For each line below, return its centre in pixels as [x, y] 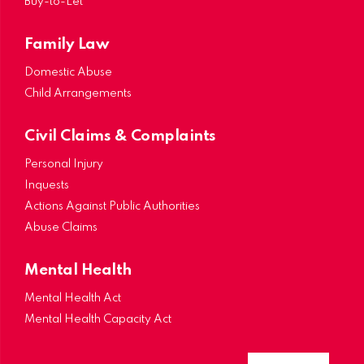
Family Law [67, 44]
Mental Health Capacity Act [98, 319]
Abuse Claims [61, 227]
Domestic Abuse [68, 72]
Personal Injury [64, 164]
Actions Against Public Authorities [112, 206]
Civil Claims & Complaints [120, 136]
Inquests [47, 185]
